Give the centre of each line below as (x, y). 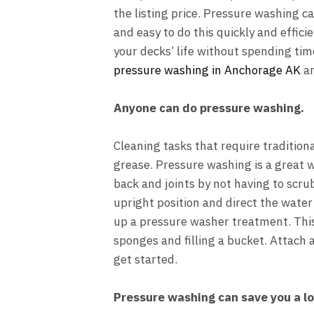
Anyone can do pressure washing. (209, 108)
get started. (145, 260)
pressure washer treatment (214, 222)
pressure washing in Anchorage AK (207, 70)
